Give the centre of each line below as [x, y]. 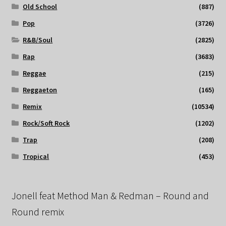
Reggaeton [40, 90]
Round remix [38, 212]
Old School [40, 7]
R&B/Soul [38, 40]
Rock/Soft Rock [46, 123]
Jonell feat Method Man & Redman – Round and [110, 196]
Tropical [36, 157]
